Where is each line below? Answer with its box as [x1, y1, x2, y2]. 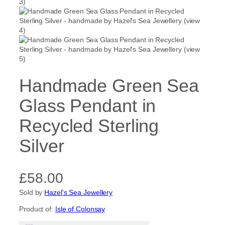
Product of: [19, 204, 55, 213]
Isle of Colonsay [55, 204, 105, 213]
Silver [19, 136, 64, 156]
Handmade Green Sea [19, 75, 199, 96]
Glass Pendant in [19, 95, 156, 116]
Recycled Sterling [19, 116, 159, 136]
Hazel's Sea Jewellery [44, 188, 113, 196]
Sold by [19, 188, 45, 196]
